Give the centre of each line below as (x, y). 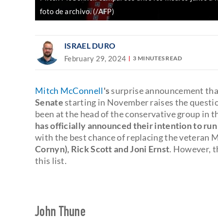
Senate (49, 102)
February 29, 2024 (95, 58)
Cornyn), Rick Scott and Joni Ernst (102, 149)
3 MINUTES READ (158, 58)
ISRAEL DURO (90, 45)
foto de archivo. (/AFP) (77, 11)
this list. (51, 160)
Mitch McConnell (69, 90)
